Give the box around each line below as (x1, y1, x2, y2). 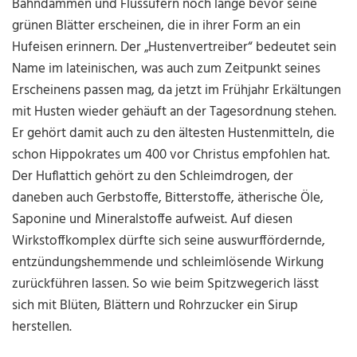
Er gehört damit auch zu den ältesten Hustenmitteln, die (12, 123, 335, 145)
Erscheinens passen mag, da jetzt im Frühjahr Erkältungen (12, 80, 342, 102)
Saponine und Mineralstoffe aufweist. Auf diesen (12, 209, 293, 231)
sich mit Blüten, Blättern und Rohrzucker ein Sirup (12, 295, 299, 317)
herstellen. (12, 316, 73, 339)
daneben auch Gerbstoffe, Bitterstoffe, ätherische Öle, (12, 187, 324, 210)
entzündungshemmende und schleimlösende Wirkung (12, 252, 324, 274)
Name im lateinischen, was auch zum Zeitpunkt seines (12, 58, 321, 80)
